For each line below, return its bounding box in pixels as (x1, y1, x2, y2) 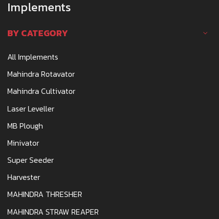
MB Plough (7, 119, 43, 131)
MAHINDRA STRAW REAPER (7, 205, 99, 218)
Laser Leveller (7, 102, 54, 114)
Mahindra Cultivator (7, 85, 75, 97)
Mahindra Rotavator (7, 68, 75, 80)
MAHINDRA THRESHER (7, 188, 82, 200)
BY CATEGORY (7, 26, 68, 40)
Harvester (7, 171, 40, 183)
